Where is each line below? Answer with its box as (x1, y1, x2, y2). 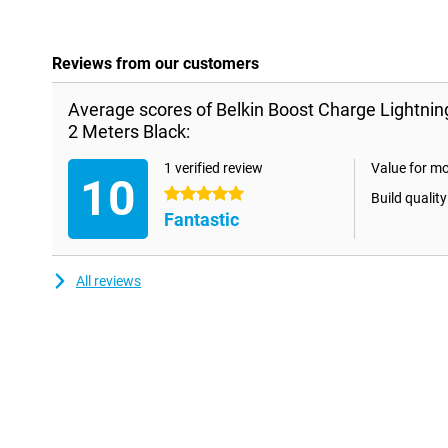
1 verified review (164, 160, 263, 177)
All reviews (76, 273, 141, 290)
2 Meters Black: (68, 121, 190, 143)
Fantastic (164, 209, 239, 231)
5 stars (164, 186, 207, 203)
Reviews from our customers (52, 54, 259, 74)
